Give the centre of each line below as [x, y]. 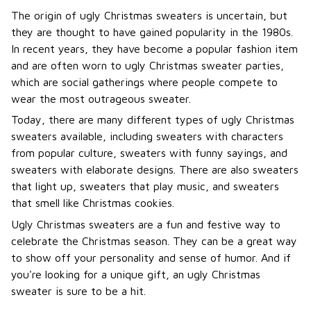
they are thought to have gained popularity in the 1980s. [152, 32]
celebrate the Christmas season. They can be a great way [154, 241]
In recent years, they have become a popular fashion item [154, 49]
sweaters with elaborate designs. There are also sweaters [155, 170]
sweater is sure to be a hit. [78, 291]
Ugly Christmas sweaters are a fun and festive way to [146, 224]
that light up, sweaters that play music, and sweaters [145, 186]
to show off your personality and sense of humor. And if [151, 257]
